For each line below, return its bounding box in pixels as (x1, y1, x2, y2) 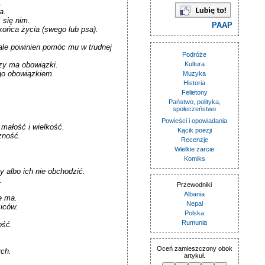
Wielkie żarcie (174, 146, 214, 153)
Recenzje (180, 136, 208, 143)
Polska (185, 209, 204, 216)
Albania (184, 190, 205, 198)
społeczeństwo (173, 105, 216, 112)
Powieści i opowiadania (161, 117, 227, 124)
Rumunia (182, 219, 207, 226)
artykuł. (183, 252, 205, 259)
